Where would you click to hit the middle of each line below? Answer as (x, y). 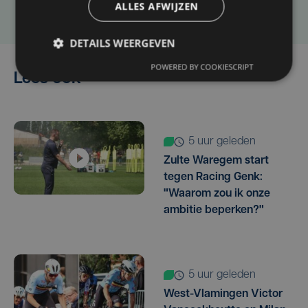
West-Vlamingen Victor (223, 295)
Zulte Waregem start (216, 161)
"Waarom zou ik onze (217, 194)
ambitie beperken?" (214, 211)
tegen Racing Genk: (213, 178)
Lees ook (47, 79)
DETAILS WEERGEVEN (122, 43)
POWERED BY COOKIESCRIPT (202, 67)
